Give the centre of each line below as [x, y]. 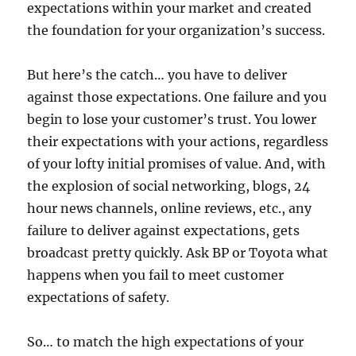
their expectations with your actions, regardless [178, 142]
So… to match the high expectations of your [166, 342]
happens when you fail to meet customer [156, 275]
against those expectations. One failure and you [177, 97]
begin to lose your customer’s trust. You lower [172, 120]
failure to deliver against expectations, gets [164, 231]
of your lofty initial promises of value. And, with [177, 164]
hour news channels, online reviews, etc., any [170, 209]
